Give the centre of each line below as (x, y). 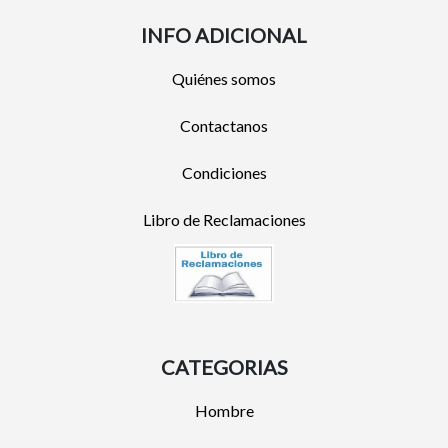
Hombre (224, 410)
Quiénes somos (224, 78)
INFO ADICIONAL (224, 35)
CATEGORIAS (224, 366)
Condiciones (224, 172)
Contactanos (224, 125)
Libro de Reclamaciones (224, 219)
